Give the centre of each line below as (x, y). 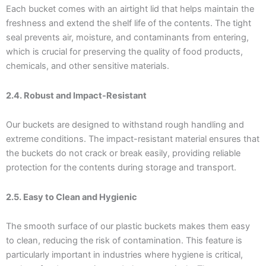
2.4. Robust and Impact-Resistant (76, 95)
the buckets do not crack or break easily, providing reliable (123, 153)
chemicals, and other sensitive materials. (88, 66)
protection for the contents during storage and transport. (121, 168)
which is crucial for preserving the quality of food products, (124, 52)
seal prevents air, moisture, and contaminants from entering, (127, 38)
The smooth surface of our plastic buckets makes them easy (128, 227)
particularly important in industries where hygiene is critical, (124, 255)
